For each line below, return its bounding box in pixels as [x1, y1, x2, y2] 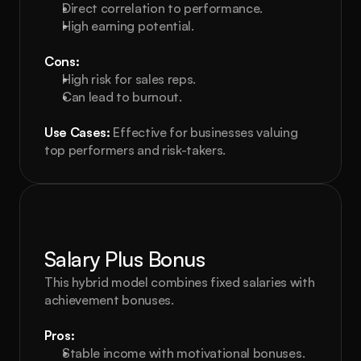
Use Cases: [44, 124, 110, 140]
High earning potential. [62, 18, 194, 34]
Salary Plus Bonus [44, 246, 205, 272]
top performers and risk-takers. [44, 142, 226, 158]
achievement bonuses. [44, 292, 174, 308]
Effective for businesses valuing [110, 124, 298, 140]
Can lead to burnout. [62, 89, 182, 105]
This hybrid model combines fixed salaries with [44, 274, 315, 290]
